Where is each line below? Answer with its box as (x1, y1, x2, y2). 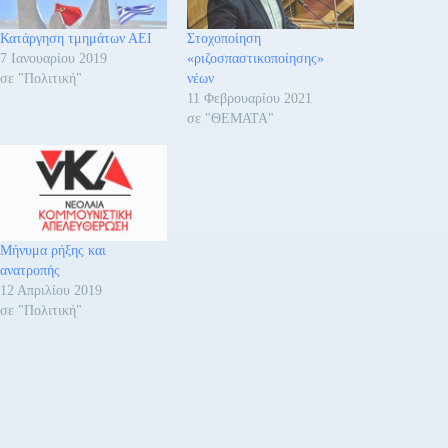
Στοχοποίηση (187, 31, 262, 47)
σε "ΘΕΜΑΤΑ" (187, 111, 275, 127)
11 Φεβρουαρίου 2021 (187, 91, 313, 107)
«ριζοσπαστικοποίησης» (187, 51, 325, 67)
